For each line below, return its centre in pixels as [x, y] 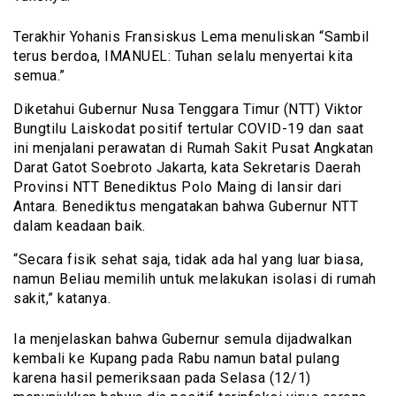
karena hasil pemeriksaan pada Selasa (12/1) [162, 377]
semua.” [39, 75]
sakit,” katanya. [62, 298]
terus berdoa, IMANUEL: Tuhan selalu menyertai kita [183, 56]
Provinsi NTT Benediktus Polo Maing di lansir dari [178, 187]
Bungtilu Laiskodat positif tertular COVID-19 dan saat [189, 128]
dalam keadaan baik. [80, 225]
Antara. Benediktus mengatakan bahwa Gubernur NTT [186, 206]
